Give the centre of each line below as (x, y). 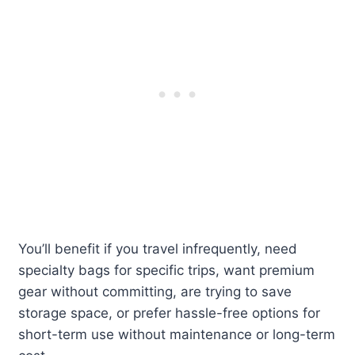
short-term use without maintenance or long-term (177, 335)
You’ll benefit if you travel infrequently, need (158, 249)
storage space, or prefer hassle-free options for (170, 313)
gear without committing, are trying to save (155, 292)
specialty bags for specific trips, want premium (167, 271)
